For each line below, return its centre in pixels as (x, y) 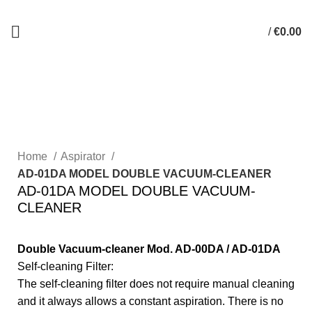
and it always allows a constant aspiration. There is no (150, 302)
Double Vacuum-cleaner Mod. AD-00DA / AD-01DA (149, 249)
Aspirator (84, 157)
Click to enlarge (56, 125)
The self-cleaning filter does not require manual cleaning (156, 284)
